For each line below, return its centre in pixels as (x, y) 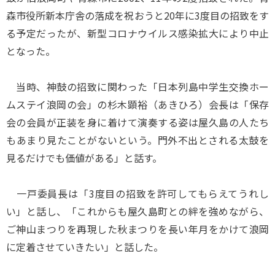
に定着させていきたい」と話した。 (85, 247)
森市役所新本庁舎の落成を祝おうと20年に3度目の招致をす (137, 15)
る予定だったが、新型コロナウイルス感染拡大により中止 (137, 33)
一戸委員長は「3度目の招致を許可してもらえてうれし (137, 193)
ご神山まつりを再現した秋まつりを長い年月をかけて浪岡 (137, 229)
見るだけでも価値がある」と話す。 (84, 158)
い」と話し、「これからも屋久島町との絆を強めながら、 (137, 211)
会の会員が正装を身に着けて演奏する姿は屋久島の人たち (137, 122)
